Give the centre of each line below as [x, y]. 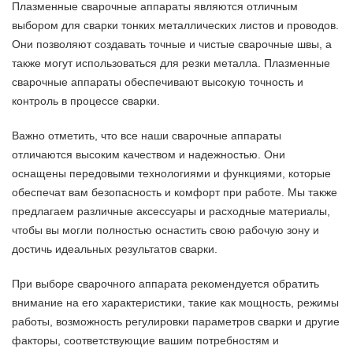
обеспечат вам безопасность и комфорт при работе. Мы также [175, 192]
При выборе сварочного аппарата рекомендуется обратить [165, 284]
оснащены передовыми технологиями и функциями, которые [171, 173]
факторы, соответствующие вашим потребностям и [145, 340]
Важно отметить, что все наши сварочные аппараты [147, 136]
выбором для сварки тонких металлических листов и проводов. [175, 25]
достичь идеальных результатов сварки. [115, 249]
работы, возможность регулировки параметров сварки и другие [176, 321]
